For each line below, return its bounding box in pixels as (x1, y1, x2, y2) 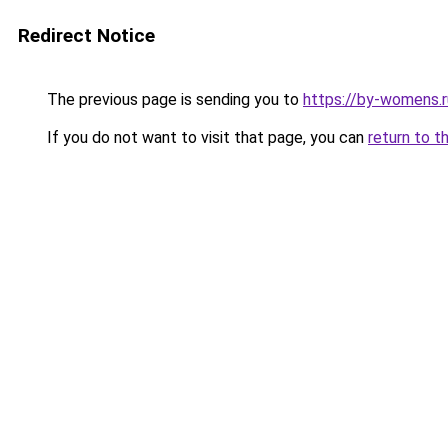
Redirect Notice (18, 24, 155, 47)
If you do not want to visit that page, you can (43, 128, 368, 147)
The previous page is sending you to (43, 90, 303, 109)
